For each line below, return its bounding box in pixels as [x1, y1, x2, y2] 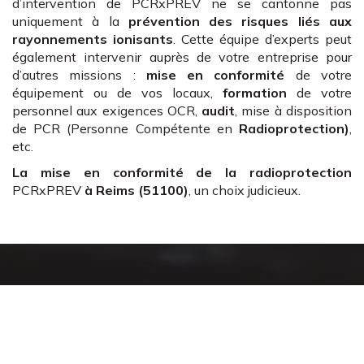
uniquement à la [12, 13, 128, 29]
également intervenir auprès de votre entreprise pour [12, 49, 352, 65]
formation [223, 84, 287, 101]
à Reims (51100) [84, 182, 188, 198]
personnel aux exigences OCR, [12, 102, 202, 119]
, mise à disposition [235, 102, 353, 119]
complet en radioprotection [15, 315, 349, 347]
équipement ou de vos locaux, [12, 84, 223, 101]
